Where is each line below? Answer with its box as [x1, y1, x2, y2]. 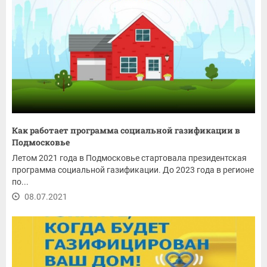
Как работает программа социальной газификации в [12, 125, 240, 136]
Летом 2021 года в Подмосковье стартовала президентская [12, 153, 247, 163]
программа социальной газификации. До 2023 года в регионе [12, 165, 254, 175]
